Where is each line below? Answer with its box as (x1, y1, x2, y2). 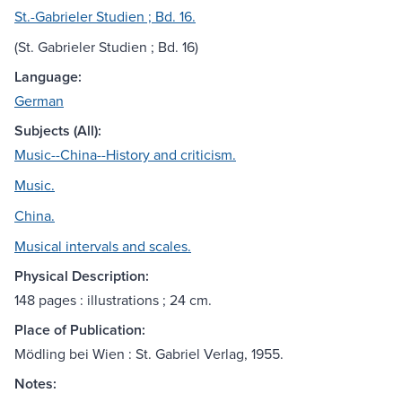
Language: (14, 66, 82, 88)
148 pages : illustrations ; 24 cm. (14, 290, 212, 310)
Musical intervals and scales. (14, 236, 191, 257)
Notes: (14, 373, 57, 395)
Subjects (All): (14, 120, 101, 142)
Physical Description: (14, 266, 149, 287)
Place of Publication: (14, 319, 145, 341)
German (14, 91, 64, 111)
